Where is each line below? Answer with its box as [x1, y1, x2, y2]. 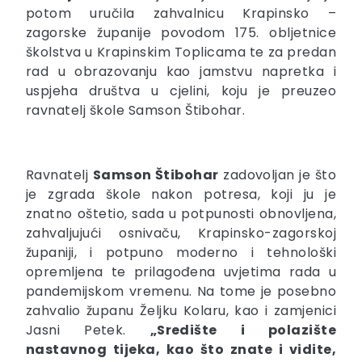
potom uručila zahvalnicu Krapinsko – [26, 3, 336, 23]
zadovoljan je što [218, 165, 336, 184]
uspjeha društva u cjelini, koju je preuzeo [26, 81, 336, 100]
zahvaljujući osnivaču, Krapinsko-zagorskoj [26, 223, 336, 242]
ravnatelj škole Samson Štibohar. [26, 100, 246, 120]
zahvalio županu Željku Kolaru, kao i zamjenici [26, 301, 336, 320]
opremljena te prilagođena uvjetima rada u [26, 262, 336, 281]
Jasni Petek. [26, 320, 150, 339]
